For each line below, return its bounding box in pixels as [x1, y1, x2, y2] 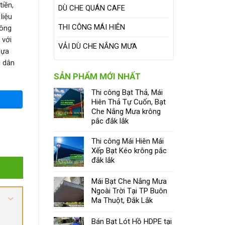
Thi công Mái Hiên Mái [91, 137, 164, 146]
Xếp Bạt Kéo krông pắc [91, 146, 167, 156]
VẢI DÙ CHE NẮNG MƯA [58, 42, 137, 51]
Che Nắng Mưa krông [91, 107, 161, 117]
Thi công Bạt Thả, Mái [91, 88, 163, 97]
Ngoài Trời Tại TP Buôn [91, 186, 167, 196]
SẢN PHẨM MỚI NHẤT [54, 71, 141, 82]
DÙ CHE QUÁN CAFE [58, 4, 125, 13]
